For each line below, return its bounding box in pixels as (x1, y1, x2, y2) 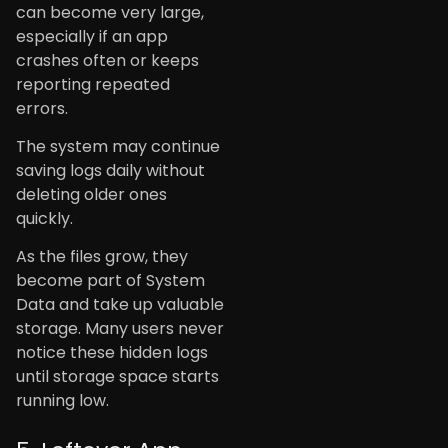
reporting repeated (16, 72, 170, 96)
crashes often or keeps (16, 48, 199, 72)
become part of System (16, 269, 205, 293)
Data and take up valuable (16, 293, 224, 317)
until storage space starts (16, 365, 219, 389)
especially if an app (16, 24, 168, 48)
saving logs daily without (16, 158, 205, 182)
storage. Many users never (16, 317, 224, 341)
